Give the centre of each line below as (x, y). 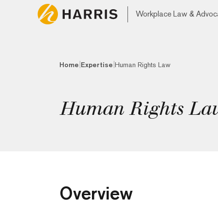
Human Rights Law (143, 65)
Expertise (97, 65)
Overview (96, 193)
